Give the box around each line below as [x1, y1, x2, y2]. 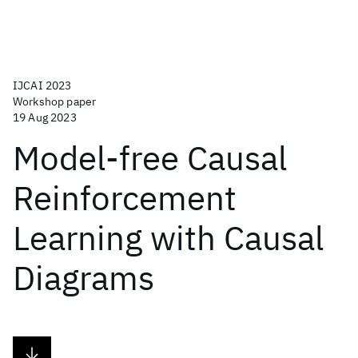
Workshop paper [13, 94, 97, 109]
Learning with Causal [13, 216, 324, 260]
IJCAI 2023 [13, 78, 72, 93]
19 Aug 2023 [13, 110, 77, 125]
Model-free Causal [13, 136, 287, 180]
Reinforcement [13, 176, 237, 220]
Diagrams [13, 256, 154, 300]
